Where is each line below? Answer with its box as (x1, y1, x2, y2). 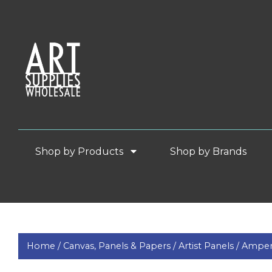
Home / (27, 240, 64, 252)
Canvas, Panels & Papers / (63, 240, 179, 252)
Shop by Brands (170, 145, 257, 157)
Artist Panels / (178, 240, 242, 252)
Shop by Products (35, 145, 126, 157)
